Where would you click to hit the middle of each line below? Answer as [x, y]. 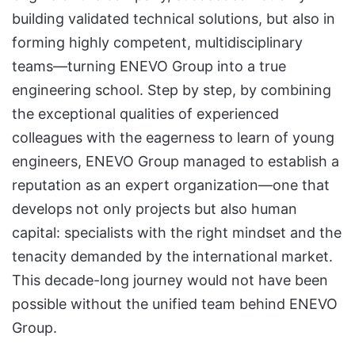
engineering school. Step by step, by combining [172, 90]
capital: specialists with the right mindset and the [177, 232]
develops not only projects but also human [155, 208]
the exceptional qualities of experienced [145, 113]
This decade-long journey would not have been [170, 280]
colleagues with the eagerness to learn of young [173, 137]
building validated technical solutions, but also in [174, 18]
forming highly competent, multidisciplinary [157, 42]
